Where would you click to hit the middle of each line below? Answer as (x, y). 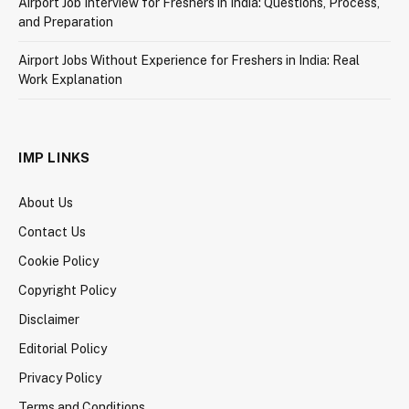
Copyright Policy (67, 291)
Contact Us (52, 232)
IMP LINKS (54, 158)
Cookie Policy (58, 262)
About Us (46, 203)
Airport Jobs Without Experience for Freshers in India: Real (189, 61)
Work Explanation (70, 80)
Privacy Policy (60, 378)
